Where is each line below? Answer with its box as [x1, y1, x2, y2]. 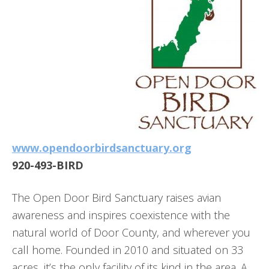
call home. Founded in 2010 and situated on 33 [12, 243, 243, 257]
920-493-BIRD [12, 158, 83, 172]
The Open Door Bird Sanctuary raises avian [12, 190, 221, 205]
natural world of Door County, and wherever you [12, 225, 250, 240]
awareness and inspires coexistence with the [12, 208, 230, 222]
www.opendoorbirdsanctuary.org [12, 141, 192, 155]
